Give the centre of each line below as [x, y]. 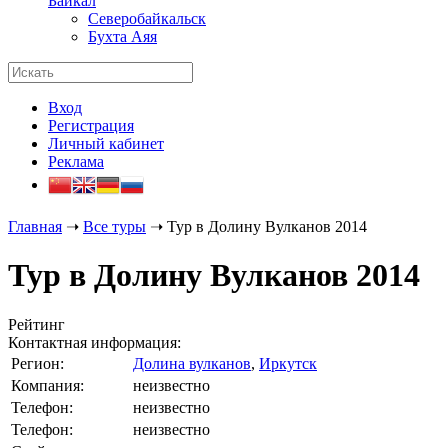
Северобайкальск [147, 18]
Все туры [114, 226]
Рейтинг [36, 324]
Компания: [47, 385]
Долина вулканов [192, 363]
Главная [35, 226]
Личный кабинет [106, 143]
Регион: [37, 363]
